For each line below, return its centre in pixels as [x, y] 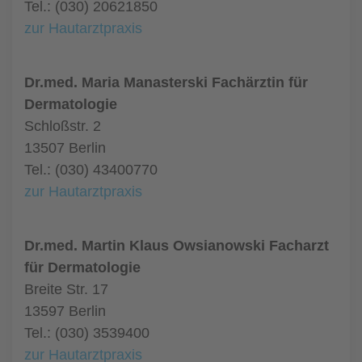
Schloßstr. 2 [63, 126]
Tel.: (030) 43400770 [91, 170]
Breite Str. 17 [66, 289]
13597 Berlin [65, 311]
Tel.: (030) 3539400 [87, 333]
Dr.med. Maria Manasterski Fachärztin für [166, 82]
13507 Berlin [65, 148]
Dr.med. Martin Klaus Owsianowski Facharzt [177, 246]
